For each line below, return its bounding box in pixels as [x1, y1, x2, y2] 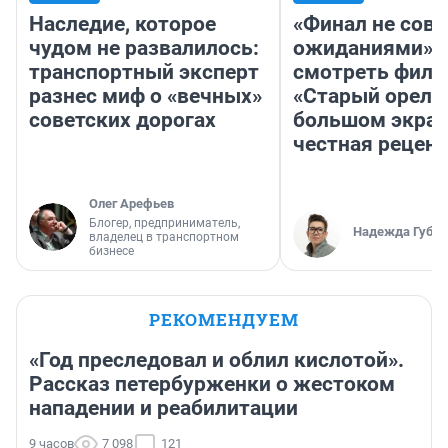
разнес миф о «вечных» [29, 84, 262, 109]
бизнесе [89, 244, 134, 259]
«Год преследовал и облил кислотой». [29, 348, 404, 373]
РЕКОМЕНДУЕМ [149, 308, 299, 332]
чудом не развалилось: [29, 36, 259, 61]
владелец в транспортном [89, 230, 239, 245]
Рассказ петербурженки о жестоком [29, 372, 395, 397]
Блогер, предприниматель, [89, 216, 240, 231]
